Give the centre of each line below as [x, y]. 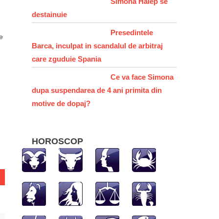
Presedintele [132, 32]
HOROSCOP [58, 141]
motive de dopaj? [61, 103]
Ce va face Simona [142, 77]
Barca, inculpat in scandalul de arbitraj [98, 45]
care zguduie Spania [67, 59]
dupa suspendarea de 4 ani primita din [97, 90]
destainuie [50, 14]
